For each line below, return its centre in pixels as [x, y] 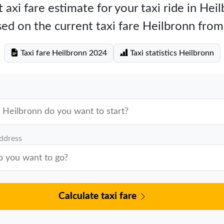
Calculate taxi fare [99, 196]
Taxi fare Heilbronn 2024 [62, 53]
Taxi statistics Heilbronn [171, 53]
